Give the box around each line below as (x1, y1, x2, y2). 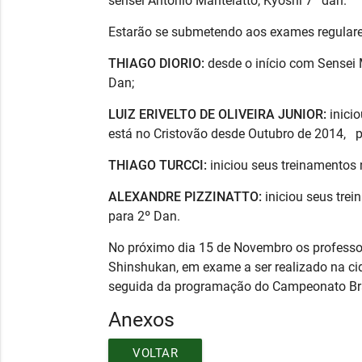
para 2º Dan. (108, 208, 181, 225)
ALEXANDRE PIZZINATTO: (108, 189, 266, 205)
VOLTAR (133, 345, 179, 360)
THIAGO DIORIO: (108, 56, 208, 72)
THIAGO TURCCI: (108, 158, 208, 174)
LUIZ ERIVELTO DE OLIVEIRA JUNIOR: (108, 107, 330, 123)
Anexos (108, 308, 175, 332)
